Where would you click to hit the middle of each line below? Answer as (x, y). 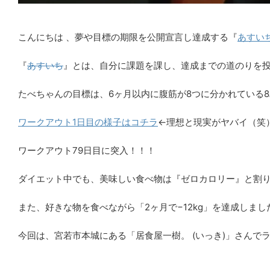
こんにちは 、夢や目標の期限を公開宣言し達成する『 (128, 37)
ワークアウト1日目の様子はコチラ (88, 122)
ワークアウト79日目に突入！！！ (87, 150)
